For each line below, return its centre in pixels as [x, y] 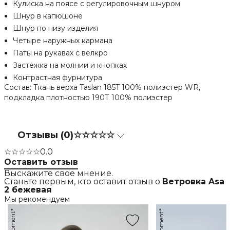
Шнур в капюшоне [47, 16]
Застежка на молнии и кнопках [70, 65]
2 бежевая [28, 189]
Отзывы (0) [45, 135]
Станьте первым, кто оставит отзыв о [83, 181]
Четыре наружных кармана [62, 41]
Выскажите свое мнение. [58, 173]
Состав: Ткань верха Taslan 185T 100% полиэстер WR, [102, 88]
